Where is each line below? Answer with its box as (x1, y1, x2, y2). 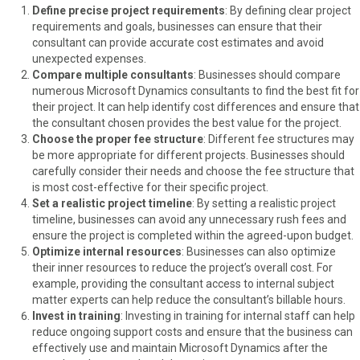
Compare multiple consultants (32, 67, 194, 81)
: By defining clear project (225, 3, 351, 17)
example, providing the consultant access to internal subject (32, 276, 334, 290)
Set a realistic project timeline (32, 196, 192, 210)
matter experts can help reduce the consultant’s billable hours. (32, 292, 346, 306)
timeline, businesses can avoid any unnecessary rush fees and (32, 212, 346, 226)
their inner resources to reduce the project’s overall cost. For (32, 260, 333, 274)
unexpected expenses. (32, 51, 146, 65)
